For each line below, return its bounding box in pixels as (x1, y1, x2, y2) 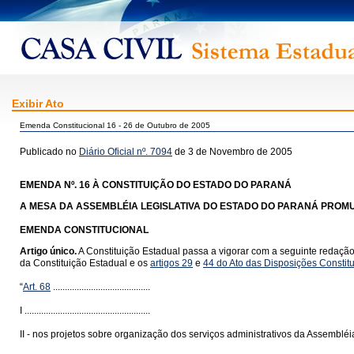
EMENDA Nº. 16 (20, 179, 90, 190)
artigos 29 (150, 258, 193, 269)
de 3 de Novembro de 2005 (172, 146, 292, 157)
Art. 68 (23, 281, 51, 292)
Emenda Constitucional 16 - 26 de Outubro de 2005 (20, 121, 210, 130)
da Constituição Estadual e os (20, 258, 150, 269)
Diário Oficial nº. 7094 (79, 146, 172, 157)
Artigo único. (20, 246, 77, 257)
